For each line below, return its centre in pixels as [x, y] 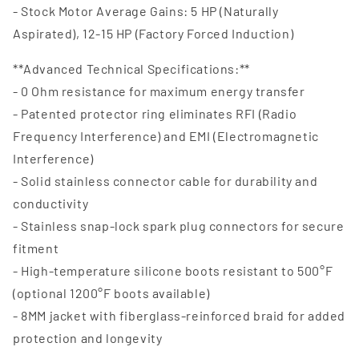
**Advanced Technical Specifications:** [131, 69]
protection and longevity [88, 338]
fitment [36, 248]
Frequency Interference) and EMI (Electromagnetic [166, 136]
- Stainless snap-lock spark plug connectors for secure [179, 226]
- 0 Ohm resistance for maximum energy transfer [159, 91]
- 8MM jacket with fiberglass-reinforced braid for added [179, 315]
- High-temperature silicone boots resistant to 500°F [173, 270]
